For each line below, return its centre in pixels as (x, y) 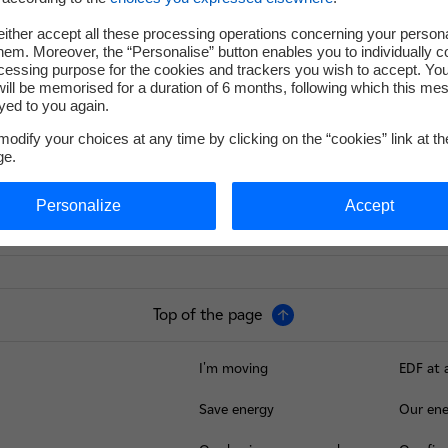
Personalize (78, 205)
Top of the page (208, 315)
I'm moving (233, 369)
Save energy (236, 410)
